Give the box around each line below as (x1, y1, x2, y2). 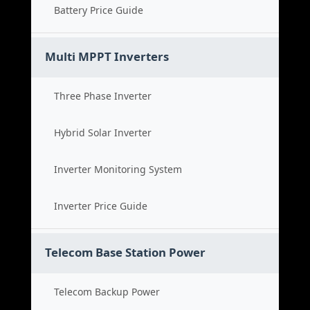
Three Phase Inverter (54, 89, 152, 102)
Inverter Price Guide (54, 199, 147, 212)
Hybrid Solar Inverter (54, 126, 152, 139)
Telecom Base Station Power (45, 244, 206, 260)
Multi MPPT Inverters (45, 48, 169, 64)
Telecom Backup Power (54, 285, 160, 298)
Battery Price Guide (54, 3, 143, 17)
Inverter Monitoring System (54, 163, 182, 176)
